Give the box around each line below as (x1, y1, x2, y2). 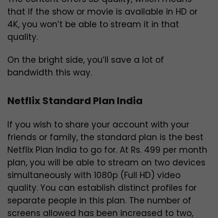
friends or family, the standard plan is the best (7, 131, 203, 143)
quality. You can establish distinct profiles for (7, 182, 197, 194)
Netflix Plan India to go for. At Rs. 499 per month (7, 144, 207, 156)
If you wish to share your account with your (7, 118, 189, 130)
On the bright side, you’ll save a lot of (7, 54, 164, 66)
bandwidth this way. (7, 66, 94, 78)
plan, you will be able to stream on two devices (7, 156, 205, 168)
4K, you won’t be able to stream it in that (7, 18, 179, 30)
